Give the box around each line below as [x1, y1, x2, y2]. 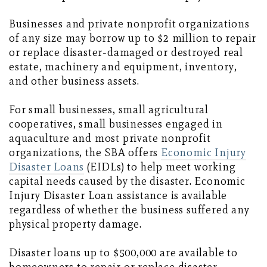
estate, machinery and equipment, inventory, [9, 60, 237, 74]
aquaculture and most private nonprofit [9, 132, 211, 145]
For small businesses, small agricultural [9, 103, 209, 117]
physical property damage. [9, 218, 142, 231]
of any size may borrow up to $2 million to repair [9, 32, 257, 45]
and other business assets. [9, 74, 139, 88]
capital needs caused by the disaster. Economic [9, 175, 246, 188]
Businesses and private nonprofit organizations [9, 17, 250, 31]
